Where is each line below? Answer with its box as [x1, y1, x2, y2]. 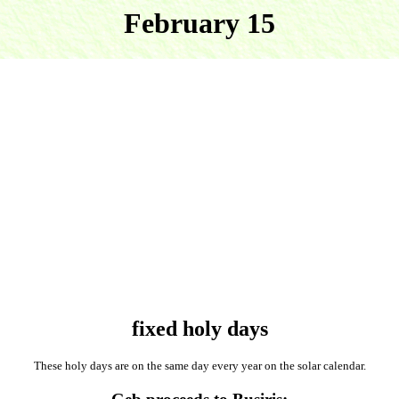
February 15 [124, 7, 275, 39]
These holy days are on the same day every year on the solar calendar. [33, 359, 366, 373]
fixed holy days [131, 317, 268, 341]
